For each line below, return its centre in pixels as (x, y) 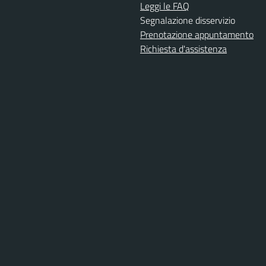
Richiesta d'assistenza (183, 49)
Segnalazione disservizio (188, 20)
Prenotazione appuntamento (197, 34)
